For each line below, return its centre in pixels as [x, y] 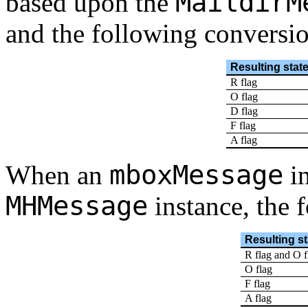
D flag [244, 111]
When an [57, 175]
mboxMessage [196, 175]
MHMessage [77, 206]
